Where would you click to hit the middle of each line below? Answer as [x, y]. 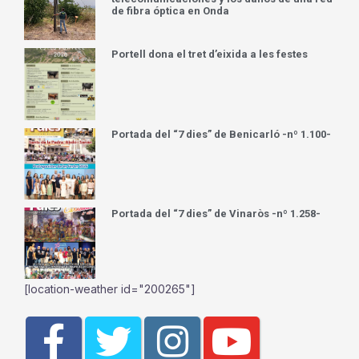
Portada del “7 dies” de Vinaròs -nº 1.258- [216, 213]
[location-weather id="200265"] [110, 289]
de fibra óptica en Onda [171, 11]
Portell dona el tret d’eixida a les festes [210, 54]
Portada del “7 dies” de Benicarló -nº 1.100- [222, 134]
